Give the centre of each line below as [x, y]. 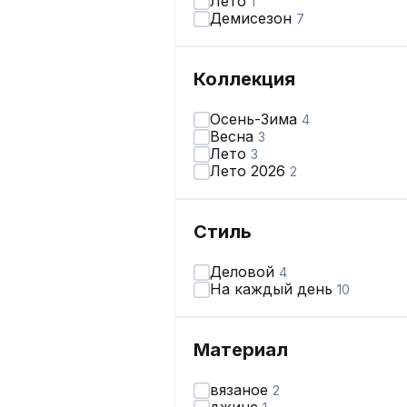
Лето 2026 [250, 171]
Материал [241, 350]
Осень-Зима [256, 119]
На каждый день [273, 289]
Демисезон [253, 18]
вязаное [241, 390]
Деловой [244, 272]
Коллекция [244, 79]
